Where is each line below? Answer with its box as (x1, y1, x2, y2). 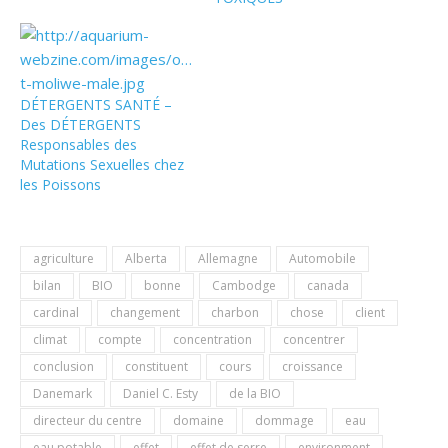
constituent (125, 358, 188, 376)
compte (98, 331, 142, 349)
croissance (282, 358, 343, 376)
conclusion (33, 358, 94, 376)
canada (307, 277, 349, 295)
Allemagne (198, 250, 258, 268)
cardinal (33, 304, 79, 322)
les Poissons (20, 175, 101, 195)
